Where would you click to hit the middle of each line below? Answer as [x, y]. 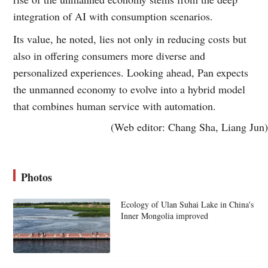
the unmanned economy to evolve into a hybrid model [130, 89]
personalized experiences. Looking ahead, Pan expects [131, 72]
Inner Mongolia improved [164, 215]
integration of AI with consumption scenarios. [113, 16]
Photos [37, 177]
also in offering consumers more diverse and [109, 55]
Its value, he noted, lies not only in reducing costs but [130, 39]
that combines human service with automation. [115, 106]
